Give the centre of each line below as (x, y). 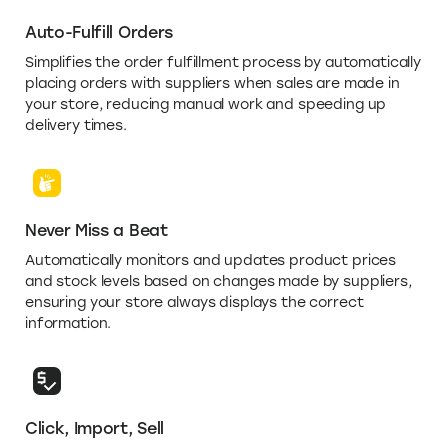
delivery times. (76, 125)
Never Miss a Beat (96, 230)
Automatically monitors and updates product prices (211, 260)
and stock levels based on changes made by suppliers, (218, 281)
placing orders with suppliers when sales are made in (212, 83)
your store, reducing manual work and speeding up (206, 104)
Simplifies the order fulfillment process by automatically (223, 62)
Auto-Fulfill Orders (99, 32)
